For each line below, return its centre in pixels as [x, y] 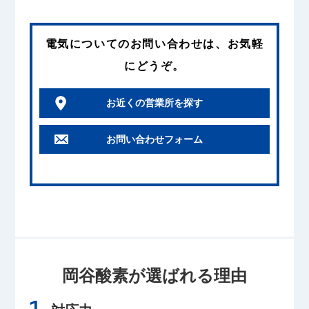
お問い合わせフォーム [154, 140]
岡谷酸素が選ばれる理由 [154, 275]
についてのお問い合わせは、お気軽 [167, 43]
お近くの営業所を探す [154, 103]
